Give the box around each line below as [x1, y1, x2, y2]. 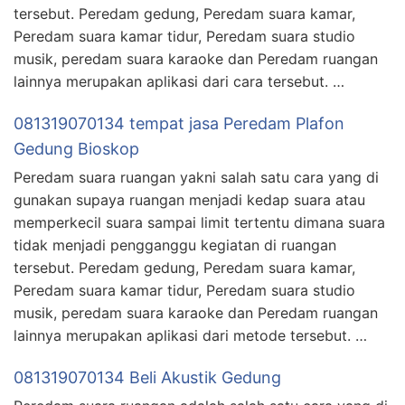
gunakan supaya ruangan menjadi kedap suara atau [14, 191, 365, 210]
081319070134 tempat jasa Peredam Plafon [14, 114, 344, 134]
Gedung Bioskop [14, 139, 139, 159]
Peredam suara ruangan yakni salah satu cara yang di [14, 168, 379, 187]
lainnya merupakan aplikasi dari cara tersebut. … [14, 72, 344, 91]
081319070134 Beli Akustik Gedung [14, 368, 281, 388]
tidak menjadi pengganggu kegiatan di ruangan [14, 236, 336, 255]
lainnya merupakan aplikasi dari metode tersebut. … [14, 326, 367, 345]
